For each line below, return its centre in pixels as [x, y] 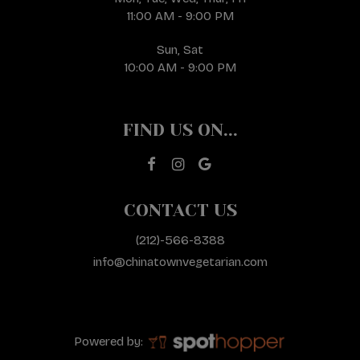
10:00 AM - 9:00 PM [180, 67]
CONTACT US [180, 211]
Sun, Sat [180, 50]
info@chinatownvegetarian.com [180, 262]
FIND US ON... [180, 130]
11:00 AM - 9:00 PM [180, 16]
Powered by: [110, 342]
